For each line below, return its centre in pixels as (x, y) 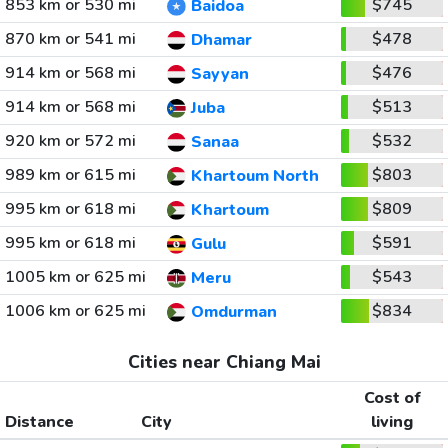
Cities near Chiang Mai (224, 362)
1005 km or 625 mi (75, 277)
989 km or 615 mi (70, 175)
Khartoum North (254, 176)
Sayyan (219, 74)
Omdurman (233, 312)
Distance (39, 422)
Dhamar (221, 40)
